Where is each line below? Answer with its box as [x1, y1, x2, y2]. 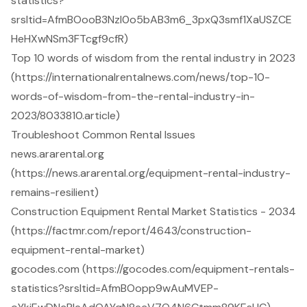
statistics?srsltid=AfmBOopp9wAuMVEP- [11, 280, 219, 295]
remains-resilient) [11, 184, 99, 199]
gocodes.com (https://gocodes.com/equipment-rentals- [11, 261, 295, 276]
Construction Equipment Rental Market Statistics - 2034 [11, 204, 296, 219]
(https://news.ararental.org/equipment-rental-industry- [11, 165, 291, 180]
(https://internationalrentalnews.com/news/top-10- [11, 69, 270, 84]
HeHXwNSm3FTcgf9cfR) [11, 31, 128, 46]
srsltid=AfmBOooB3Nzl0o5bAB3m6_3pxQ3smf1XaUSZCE [11, 12, 292, 27]
